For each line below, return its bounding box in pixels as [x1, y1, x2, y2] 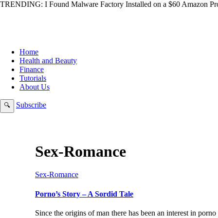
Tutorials [19, 74, 46, 82]
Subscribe [16, 101, 46, 109]
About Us [19, 83, 50, 91]
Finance [19, 65, 44, 73]
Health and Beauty [19, 56, 77, 65]
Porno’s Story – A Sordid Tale [35, 189, 133, 198]
